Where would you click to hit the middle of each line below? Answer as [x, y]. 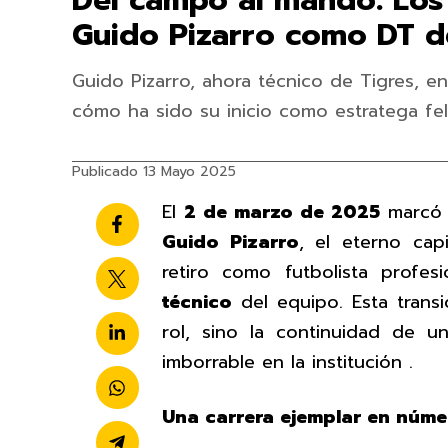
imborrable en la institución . [287, 361]
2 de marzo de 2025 [282, 211]
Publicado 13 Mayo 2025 [154, 171]
